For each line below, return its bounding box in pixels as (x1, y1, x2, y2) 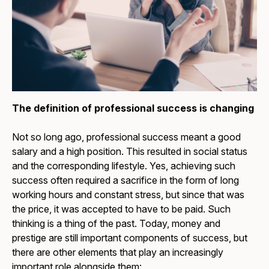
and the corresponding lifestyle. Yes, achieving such (12, 160, 236, 172)
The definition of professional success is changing (12, 102, 255, 115)
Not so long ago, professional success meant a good (12, 131, 241, 144)
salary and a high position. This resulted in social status (12, 145, 248, 158)
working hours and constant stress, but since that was (12, 189, 245, 201)
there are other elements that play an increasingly (12, 246, 224, 259)
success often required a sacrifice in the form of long (12, 174, 240, 187)
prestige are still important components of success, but (12, 232, 248, 244)
